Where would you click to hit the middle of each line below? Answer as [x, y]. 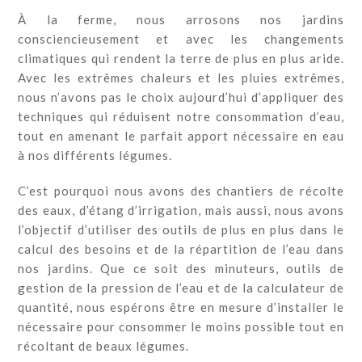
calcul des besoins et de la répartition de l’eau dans [181, 248]
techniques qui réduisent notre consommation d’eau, [181, 116]
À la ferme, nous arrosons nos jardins [181, 19]
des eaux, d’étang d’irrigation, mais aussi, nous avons [181, 210]
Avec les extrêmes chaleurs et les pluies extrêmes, [181, 77]
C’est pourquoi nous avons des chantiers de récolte [181, 190]
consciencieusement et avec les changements [181, 38]
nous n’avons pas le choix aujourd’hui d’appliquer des [181, 97]
